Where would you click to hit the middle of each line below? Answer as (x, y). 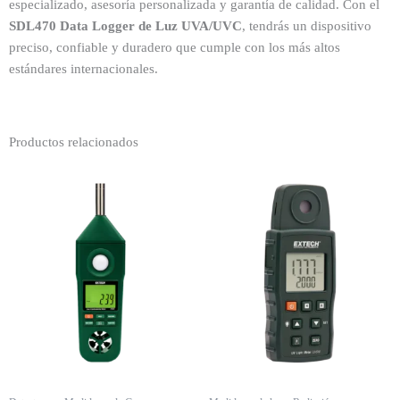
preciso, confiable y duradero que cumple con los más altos (175, 47)
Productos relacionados (74, 142)
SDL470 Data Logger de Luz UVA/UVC (125, 25)
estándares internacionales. (83, 68)
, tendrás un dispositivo (307, 25)
